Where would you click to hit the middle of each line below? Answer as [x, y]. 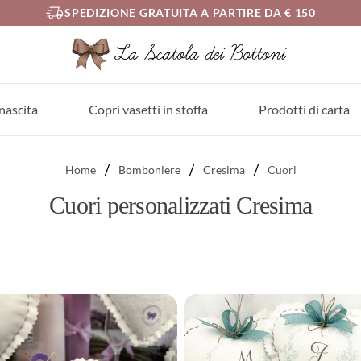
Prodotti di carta [304, 110]
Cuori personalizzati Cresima [180, 205]
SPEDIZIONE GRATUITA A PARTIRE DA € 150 [190, 12]
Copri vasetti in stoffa [149, 110]
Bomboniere [149, 170]
